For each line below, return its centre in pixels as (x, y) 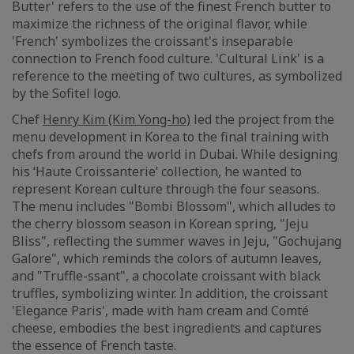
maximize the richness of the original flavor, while (160, 24)
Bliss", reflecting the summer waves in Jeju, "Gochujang (177, 241)
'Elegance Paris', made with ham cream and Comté (160, 311)
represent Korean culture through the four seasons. (166, 189)
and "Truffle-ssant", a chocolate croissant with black (166, 276)
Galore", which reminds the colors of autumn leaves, (167, 258)
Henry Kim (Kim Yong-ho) (117, 119)
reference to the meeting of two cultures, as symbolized (177, 76)
